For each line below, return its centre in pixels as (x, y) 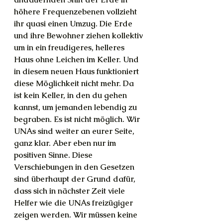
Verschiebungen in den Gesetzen (75, 167)
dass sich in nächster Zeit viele (70, 191)
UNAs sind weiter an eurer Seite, (75, 131)
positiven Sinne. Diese (54, 155)
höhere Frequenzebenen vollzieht (76, 12)
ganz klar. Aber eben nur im (66, 143)
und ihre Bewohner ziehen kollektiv (79, 36)
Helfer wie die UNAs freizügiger (74, 203)
